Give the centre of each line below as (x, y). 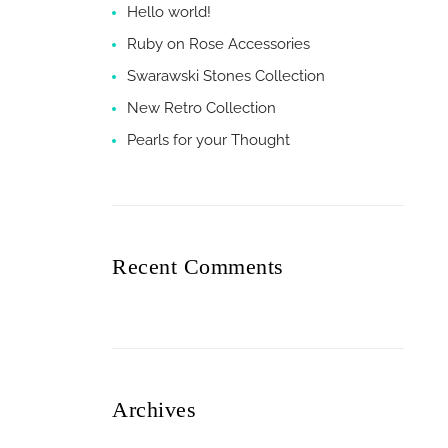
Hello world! (169, 11)
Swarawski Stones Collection (226, 75)
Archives (154, 409)
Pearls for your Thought (208, 139)
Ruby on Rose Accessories (218, 43)
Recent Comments (198, 266)
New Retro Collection (201, 107)
